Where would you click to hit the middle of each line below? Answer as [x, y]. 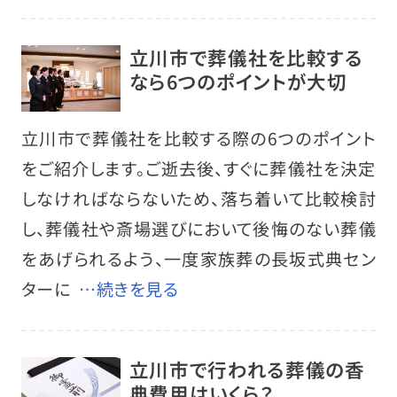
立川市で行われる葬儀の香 [247, 369]
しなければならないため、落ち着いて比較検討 [198, 199]
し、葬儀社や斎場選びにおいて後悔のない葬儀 [198, 229]
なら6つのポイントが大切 [238, 81]
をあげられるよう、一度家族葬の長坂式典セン [198, 259]
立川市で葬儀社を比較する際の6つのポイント [198, 139]
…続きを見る [129, 289]
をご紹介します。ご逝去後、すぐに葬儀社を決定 [198, 169]
